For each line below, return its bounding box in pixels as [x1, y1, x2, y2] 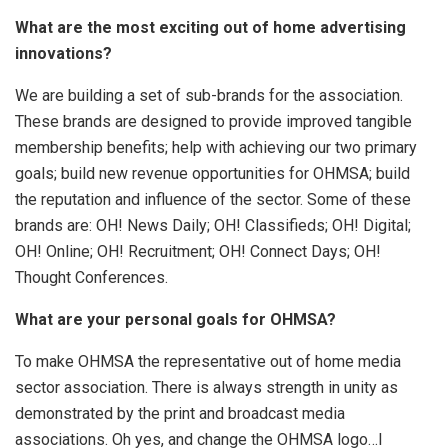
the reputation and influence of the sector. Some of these [15, 189, 411, 209]
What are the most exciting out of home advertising [15, 17, 406, 37]
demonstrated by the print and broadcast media [15, 403, 345, 423]
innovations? [15, 43, 112, 63]
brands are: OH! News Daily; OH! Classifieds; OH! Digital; [15, 215, 411, 235]
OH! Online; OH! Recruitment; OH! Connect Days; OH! [15, 241, 381, 261]
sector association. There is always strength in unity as [15, 377, 398, 397]
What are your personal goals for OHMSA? [15, 309, 336, 329]
